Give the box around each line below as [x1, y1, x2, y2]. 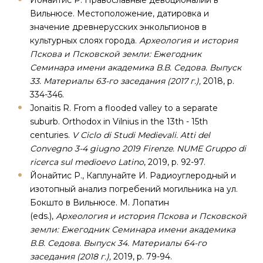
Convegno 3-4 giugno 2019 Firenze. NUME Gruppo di [30, 143, 246, 154]
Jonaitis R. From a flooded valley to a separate [30, 103, 218, 113]
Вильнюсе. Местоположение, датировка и [30, 8, 209, 19]
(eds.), [30, 211, 56, 221]
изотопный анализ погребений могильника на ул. [30, 184, 238, 194]
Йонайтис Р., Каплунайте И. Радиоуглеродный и [30, 170, 236, 181]
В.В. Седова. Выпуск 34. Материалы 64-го [30, 238, 207, 248]
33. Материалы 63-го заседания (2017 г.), [30, 76, 201, 86]
